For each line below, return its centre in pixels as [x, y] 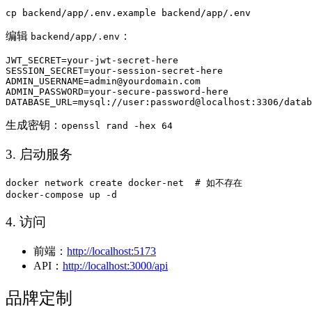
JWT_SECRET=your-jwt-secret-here [92, 60]
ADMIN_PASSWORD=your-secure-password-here [117, 91]
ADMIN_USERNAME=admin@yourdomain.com [103, 81]
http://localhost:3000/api [115, 265]
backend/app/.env [75, 36]
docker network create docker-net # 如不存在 [124, 183]
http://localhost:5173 [111, 251]
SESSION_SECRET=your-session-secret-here [114, 70]
